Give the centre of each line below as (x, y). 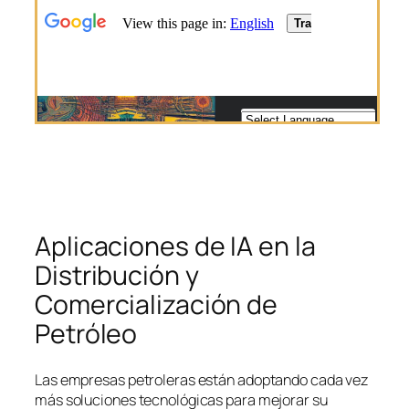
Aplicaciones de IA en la (175, 246)
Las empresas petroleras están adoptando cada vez (202, 380)
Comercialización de (157, 304)
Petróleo (86, 333)
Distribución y (117, 275)
